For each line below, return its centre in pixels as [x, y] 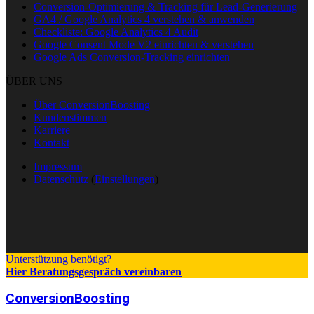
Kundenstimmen [70, 117]
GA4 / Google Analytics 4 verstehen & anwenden [144, 19]
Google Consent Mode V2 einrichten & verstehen [144, 44]
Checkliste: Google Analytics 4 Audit [116, 32]
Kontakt [52, 142]
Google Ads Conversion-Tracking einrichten [132, 57]
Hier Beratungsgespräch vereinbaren [94, 271]
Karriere [52, 130]
